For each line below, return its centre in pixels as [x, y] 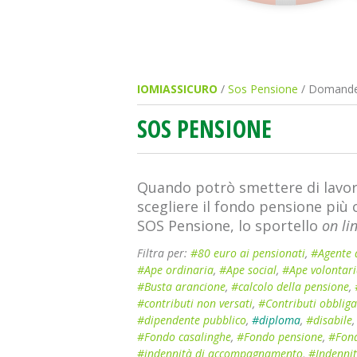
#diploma [276, 320]
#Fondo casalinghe [184, 337]
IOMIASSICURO [177, 89]
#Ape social [248, 270]
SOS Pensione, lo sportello [229, 226]
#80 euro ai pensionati [248, 253]
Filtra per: [164, 253]
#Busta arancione [181, 286]
